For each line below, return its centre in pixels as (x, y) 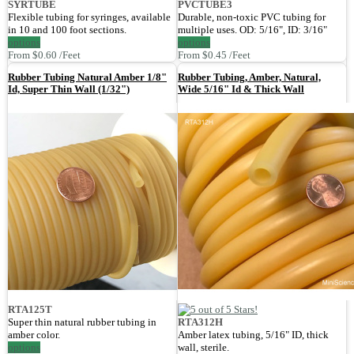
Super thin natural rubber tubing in (82, 322)
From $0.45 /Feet (214, 55)
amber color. (34, 335)
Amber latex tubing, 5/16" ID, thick (253, 335)
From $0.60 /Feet (44, 55)
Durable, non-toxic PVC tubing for (252, 17)
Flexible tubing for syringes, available (89, 17)
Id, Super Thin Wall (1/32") (69, 89)
